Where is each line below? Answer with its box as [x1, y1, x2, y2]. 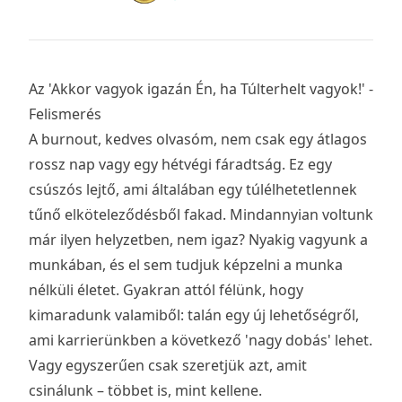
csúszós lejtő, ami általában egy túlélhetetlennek [29, 179, 357, 199]
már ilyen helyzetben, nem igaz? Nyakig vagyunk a [29, 229, 368, 249]
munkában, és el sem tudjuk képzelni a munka [29, 254, 343, 275]
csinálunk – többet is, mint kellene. [29, 380, 262, 400]
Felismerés [29, 103, 101, 124]
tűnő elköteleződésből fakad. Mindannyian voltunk [29, 204, 373, 224]
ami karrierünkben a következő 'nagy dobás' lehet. [29, 329, 372, 350]
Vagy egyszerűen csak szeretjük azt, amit [29, 354, 307, 375]
